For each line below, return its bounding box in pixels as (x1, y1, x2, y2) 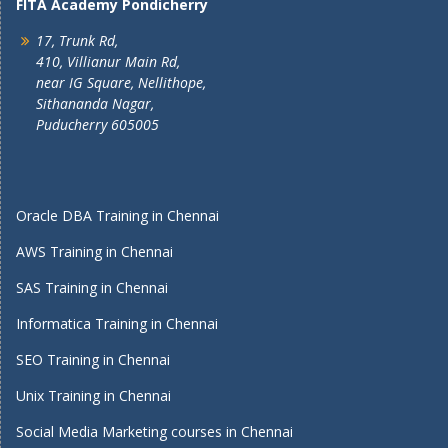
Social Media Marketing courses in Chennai (16, 422, 293, 441)
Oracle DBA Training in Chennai (16, 206, 219, 225)
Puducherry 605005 (36, 115, 159, 134)
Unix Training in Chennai (16, 386, 171, 405)
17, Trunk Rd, (36, 31, 118, 50)
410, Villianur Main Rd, (36, 52, 180, 71)
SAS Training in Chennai (16, 278, 168, 297)
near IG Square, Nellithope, (36, 73, 206, 92)
